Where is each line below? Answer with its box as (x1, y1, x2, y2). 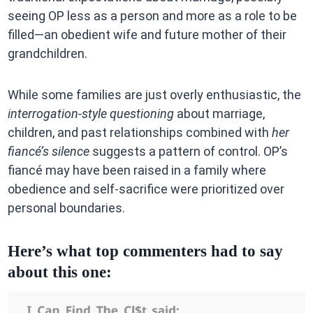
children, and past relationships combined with (7, 124, 272, 140)
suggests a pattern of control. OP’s (89, 143, 288, 159)
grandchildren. (7, 45, 87, 61)
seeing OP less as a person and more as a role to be (7, 8, 297, 23)
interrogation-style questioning (7, 105, 174, 121)
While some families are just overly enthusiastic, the (7, 87, 301, 102)
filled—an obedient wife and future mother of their (7, 27, 286, 42)
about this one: (7, 263, 112, 282)
